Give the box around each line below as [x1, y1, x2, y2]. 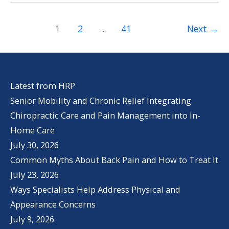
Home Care [10, 124, 55, 136]
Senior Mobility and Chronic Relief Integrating [10, 95, 191, 107]
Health [30, 19, 57, 31]
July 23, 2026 [10, 169, 59, 181]
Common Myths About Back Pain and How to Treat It [10, 154, 218, 166]
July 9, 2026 [10, 213, 54, 225]
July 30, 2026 [10, 139, 59, 151]
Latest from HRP [10, 80, 75, 92]
